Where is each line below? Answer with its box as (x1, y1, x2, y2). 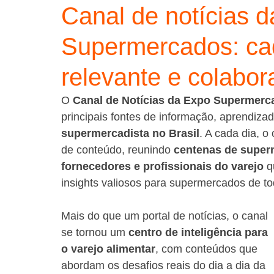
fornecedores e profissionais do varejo (61, 160, 264, 172)
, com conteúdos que (155, 243, 261, 255)
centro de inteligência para (128, 226, 271, 239)
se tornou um (61, 226, 128, 239)
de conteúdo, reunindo (61, 144, 174, 156)
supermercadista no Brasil (61, 127, 199, 139)
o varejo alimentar (61, 243, 155, 255)
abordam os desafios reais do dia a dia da (61, 259, 268, 272)
